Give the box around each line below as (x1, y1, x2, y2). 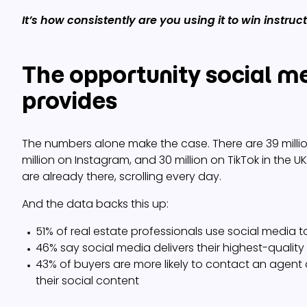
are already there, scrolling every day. (22, 169, 221, 184)
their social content (36, 273, 139, 288)
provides (22, 86, 117, 115)
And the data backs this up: (22, 196, 169, 212)
